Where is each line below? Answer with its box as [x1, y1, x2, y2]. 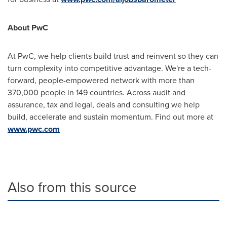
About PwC [8, 22, 48, 33]
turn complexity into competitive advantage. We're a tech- [8, 62, 211, 74]
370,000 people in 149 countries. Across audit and [8, 87, 185, 98]
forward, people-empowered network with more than [8, 74, 195, 86]
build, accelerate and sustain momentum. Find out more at [8, 111, 213, 123]
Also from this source [8, 177, 137, 198]
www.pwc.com [8, 123, 60, 135]
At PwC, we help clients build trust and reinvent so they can [8, 50, 218, 62]
